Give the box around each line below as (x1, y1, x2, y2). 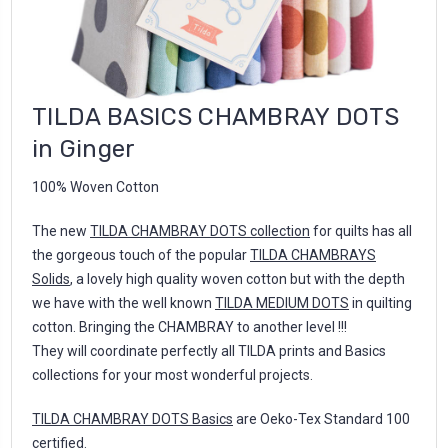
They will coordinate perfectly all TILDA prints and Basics (32, 342, 386, 359)
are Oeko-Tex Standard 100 (233, 410, 410, 427)
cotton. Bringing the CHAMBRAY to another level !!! (32, 318, 347, 335)
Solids (32, 270, 70, 287)
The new (32, 222, 90, 239)
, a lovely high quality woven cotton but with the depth (70, 270, 405, 287)
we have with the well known (32, 294, 215, 311)
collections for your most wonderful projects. (32, 366, 313, 383)
